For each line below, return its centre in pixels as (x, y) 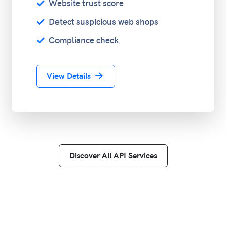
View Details (70, 76)
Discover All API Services (113, 156)
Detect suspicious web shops (102, 22)
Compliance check (82, 41)
